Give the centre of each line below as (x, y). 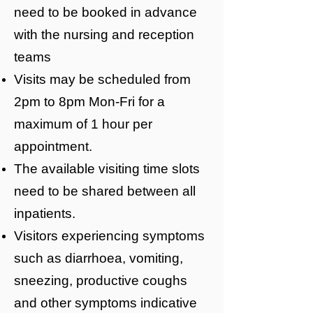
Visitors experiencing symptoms (109, 236)
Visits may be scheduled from (102, 79)
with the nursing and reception (104, 35)
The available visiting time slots (107, 169)
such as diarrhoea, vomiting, (99, 258)
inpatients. (45, 213)
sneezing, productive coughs (101, 281)
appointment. (53, 146)
